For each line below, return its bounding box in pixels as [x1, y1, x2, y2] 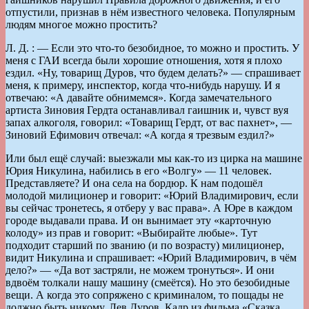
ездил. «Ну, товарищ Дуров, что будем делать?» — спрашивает [6, 66, 301, 79]
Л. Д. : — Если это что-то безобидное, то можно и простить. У [6, 41, 299, 54]
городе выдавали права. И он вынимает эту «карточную [6, 214, 271, 226]
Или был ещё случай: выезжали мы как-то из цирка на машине [6, 152, 302, 164]
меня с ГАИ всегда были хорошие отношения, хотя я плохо [6, 54, 282, 66]
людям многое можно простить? [6, 18, 157, 30]
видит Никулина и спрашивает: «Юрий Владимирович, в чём [6, 251, 297, 263]
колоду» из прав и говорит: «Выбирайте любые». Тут [6, 226, 257, 239]
